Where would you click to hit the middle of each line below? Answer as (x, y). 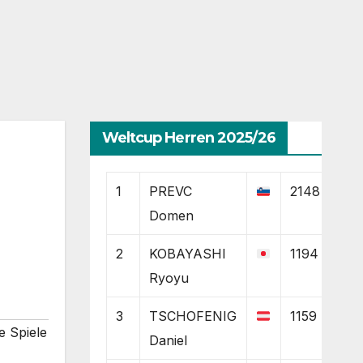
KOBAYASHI (187, 253)
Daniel (168, 340)
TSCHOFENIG (192, 316)
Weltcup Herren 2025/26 (188, 137)
